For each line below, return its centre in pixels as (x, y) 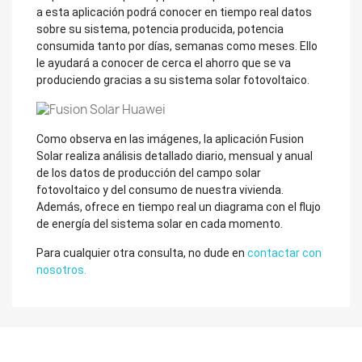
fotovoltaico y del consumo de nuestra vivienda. (160, 190)
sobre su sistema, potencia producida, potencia (160, 29)
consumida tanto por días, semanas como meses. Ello (177, 46)
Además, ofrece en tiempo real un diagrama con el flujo (179, 207)
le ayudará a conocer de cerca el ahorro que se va (164, 63)
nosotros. (61, 270)
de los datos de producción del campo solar (149, 173)
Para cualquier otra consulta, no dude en (142, 253)
